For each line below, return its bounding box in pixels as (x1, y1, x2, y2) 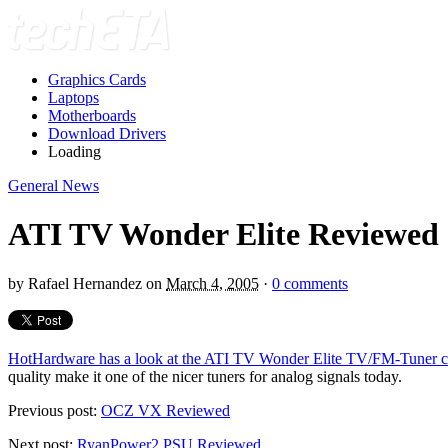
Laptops (48, 89, 99, 106)
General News (8, 177, 99, 194)
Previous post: (8, 401, 101, 419)
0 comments (272, 274, 348, 292)
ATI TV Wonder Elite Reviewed (8, 216, 439, 253)
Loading (48, 143, 101, 160)
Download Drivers (48, 125, 166, 142)
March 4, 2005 (166, 274, 259, 292)
